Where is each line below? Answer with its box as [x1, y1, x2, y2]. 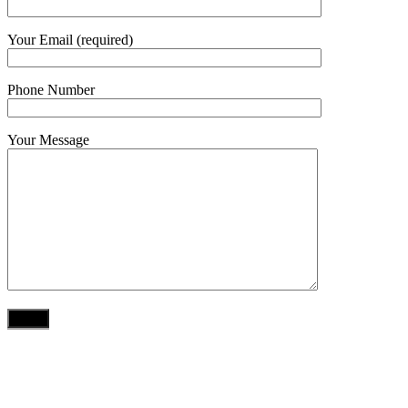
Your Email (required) [7, 31, 133, 47]
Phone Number [7, 81, 95, 97]
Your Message [7, 131, 89, 148]
